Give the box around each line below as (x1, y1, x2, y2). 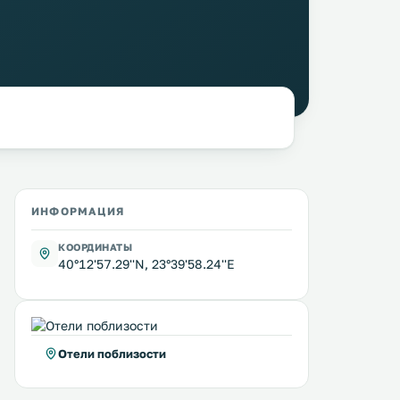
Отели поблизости (58, 346, 166, 361)
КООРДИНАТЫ (58, 241, 133, 253)
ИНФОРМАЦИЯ (31, 204, 124, 218)
